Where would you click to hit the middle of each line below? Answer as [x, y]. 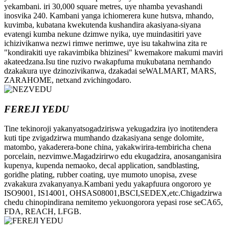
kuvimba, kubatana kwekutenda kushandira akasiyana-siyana [102, 25]
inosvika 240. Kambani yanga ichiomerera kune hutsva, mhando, [109, 15]
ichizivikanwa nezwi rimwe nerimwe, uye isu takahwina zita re [106, 43]
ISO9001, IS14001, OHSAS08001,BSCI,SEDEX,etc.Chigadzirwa [113, 193]
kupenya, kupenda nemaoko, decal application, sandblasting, [102, 166]
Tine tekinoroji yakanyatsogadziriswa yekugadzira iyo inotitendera [111, 129]
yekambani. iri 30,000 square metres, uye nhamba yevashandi [103, 6]
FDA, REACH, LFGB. [43, 212]
